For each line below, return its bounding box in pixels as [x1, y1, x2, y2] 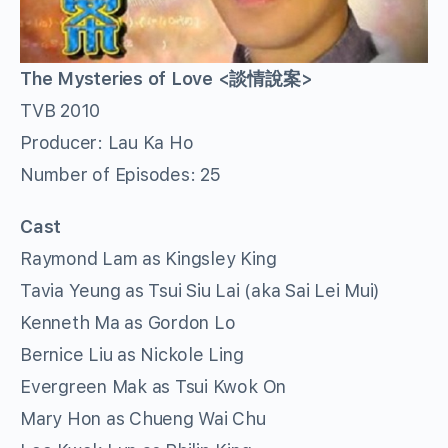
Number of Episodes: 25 [20, 164, 221, 186]
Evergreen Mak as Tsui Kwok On [20, 376, 287, 398]
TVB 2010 [20, 100, 101, 122]
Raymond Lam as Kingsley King [20, 248, 277, 270]
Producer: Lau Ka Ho [20, 132, 194, 154]
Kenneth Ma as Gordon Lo [20, 312, 236, 334]
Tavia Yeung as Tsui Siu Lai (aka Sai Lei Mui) [20, 280, 380, 302]
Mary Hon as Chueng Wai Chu [20, 408, 266, 430]
